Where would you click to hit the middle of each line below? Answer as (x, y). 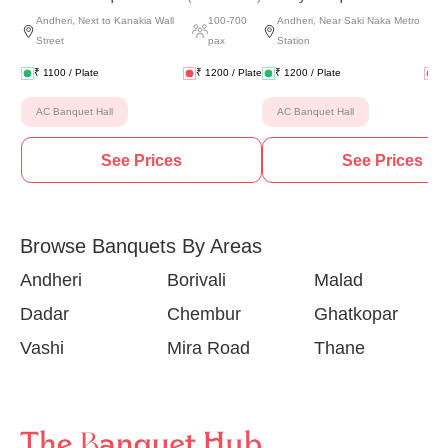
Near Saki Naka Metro (369, 20)
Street (50, 40)
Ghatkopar (355, 314)
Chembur (203, 314)
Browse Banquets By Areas (141, 246)
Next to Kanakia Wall (126, 20)
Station (293, 40)
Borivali (196, 280)
